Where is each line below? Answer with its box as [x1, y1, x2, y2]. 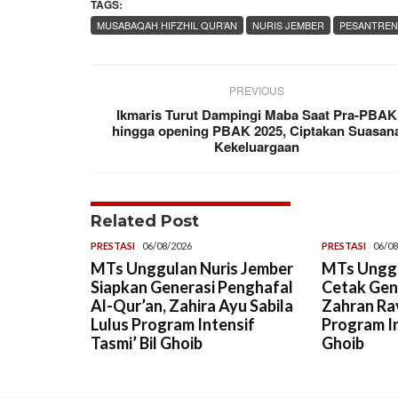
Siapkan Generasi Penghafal [91, 276, 293, 297]
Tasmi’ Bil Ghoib [91, 332, 203, 353]
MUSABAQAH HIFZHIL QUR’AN [97, 17, 237, 32]
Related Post [91, 211, 199, 231]
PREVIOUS [229, 82, 285, 98]
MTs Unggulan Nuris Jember [91, 258, 293, 278]
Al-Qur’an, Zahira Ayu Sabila [91, 295, 293, 315]
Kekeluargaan [214, 136, 300, 156]
